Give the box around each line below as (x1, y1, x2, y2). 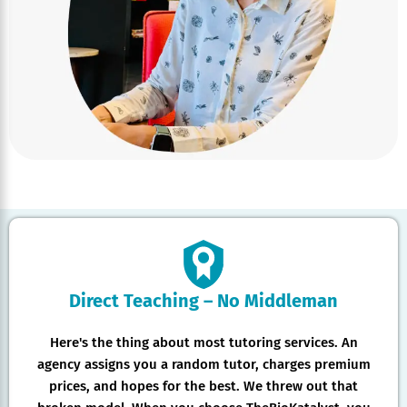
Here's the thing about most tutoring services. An (49, 333, 358, 351)
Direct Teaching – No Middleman (69, 289, 338, 312)
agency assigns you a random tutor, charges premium (36, 355, 371, 372)
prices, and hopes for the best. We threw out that (49, 377, 358, 394)
